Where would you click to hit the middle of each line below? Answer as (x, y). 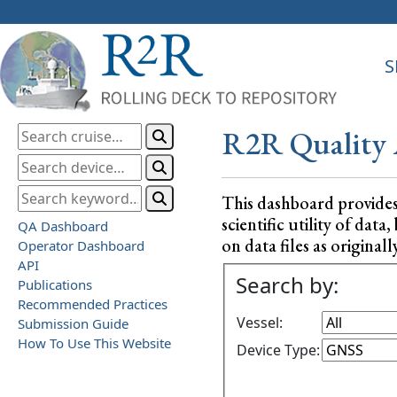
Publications (55, 284)
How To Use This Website (94, 343)
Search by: (287, 285)
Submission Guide (73, 323)
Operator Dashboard (81, 245)
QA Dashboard (63, 226)
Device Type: (278, 350)
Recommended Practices (93, 304)
